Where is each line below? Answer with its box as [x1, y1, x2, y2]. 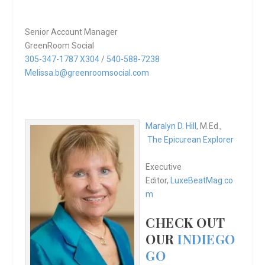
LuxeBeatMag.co [170, 175, 234, 185]
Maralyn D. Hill [146, 121, 197, 131]
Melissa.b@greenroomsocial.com [25, 67, 150, 77]
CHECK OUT [146, 214, 225, 232]
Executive [146, 161, 182, 172]
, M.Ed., [196, 121, 222, 131]
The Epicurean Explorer [147, 135, 234, 145]
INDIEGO [177, 230, 235, 248]
